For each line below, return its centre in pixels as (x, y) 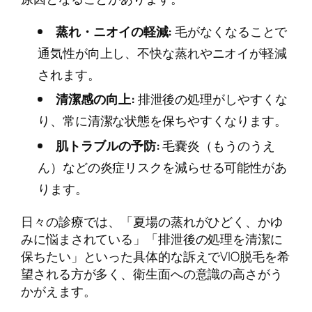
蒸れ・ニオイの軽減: (114, 31)
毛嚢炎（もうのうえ (217, 146)
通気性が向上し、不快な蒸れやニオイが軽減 (162, 53)
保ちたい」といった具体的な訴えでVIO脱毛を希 (155, 256)
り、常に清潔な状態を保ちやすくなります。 (162, 121)
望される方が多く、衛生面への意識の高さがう (152, 273)
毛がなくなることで (230, 31)
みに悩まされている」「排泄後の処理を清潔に (152, 239)
